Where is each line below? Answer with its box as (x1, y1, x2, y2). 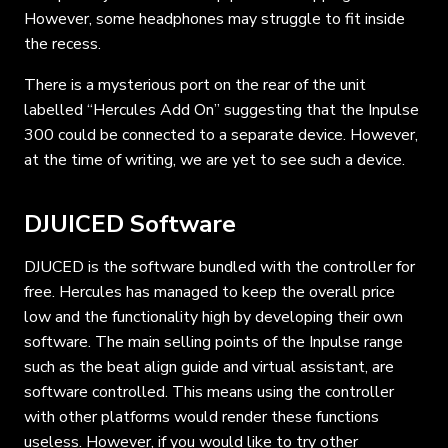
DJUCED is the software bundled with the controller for (24, 255, 415, 278)
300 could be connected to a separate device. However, (24, 123, 418, 146)
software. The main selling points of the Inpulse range (24, 330, 403, 353)
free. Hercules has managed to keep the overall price (24, 280, 395, 303)
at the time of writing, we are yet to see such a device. (24, 148, 405, 171)
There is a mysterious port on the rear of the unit (24, 73, 366, 96)
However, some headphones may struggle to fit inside (24, 7, 405, 30)
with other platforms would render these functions (24, 405, 379, 428)
